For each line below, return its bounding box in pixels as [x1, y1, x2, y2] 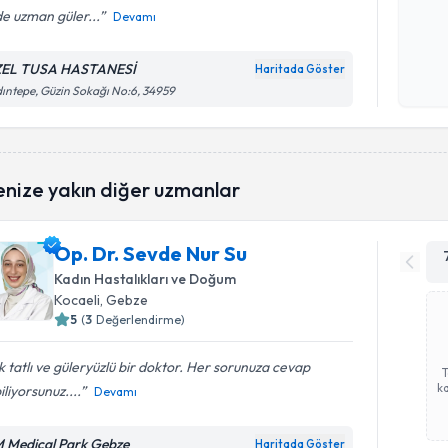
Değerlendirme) [96, 312, 186, 327]
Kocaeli [54, 291, 101, 309]
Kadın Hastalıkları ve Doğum [54, 270, 237, 288]
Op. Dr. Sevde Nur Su [54, 241, 248, 266]
